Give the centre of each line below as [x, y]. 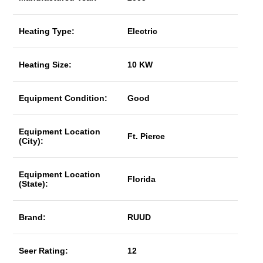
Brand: [33, 217]
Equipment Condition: [63, 98]
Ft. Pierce [146, 136]
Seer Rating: [44, 251]
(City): [31, 141]
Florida [142, 179]
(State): [34, 184]
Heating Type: [47, 31]
